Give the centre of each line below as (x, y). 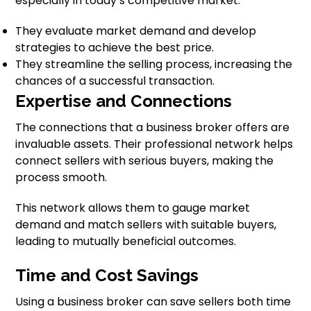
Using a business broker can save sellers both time (153, 302)
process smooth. (61, 177)
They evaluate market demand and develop (136, 31)
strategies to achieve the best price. (115, 48)
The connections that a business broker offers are (153, 127)
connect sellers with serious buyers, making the (145, 161)
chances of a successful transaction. (115, 81)
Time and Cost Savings (107, 275)
